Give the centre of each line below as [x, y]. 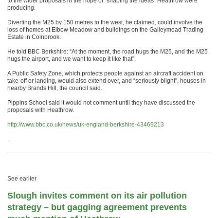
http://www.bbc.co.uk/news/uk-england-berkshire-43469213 [86, 124]
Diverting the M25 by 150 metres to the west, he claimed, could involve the [105, 22]
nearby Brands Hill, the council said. [55, 88]
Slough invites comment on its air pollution [97, 195]
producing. [21, 8]
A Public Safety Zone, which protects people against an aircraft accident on [105, 73]
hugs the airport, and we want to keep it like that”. [72, 59]
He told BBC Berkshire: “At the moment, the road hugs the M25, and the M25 [108, 51]
